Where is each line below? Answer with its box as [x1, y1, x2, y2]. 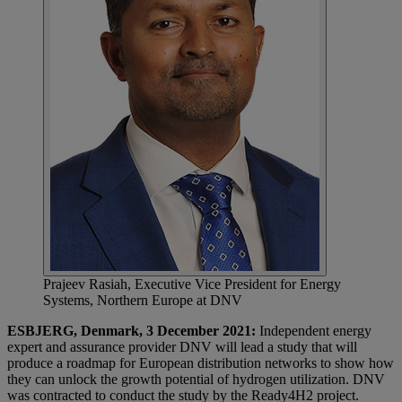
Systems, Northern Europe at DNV [43, 293, 242, 309]
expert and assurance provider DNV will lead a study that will [7, 339, 357, 355]
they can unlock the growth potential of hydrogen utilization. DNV [7, 371, 385, 388]
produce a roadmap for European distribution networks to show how [7, 355, 394, 371]
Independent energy [256, 323, 371, 339]
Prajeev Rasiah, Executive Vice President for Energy [43, 276, 341, 293]
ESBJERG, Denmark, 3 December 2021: [7, 323, 256, 339]
